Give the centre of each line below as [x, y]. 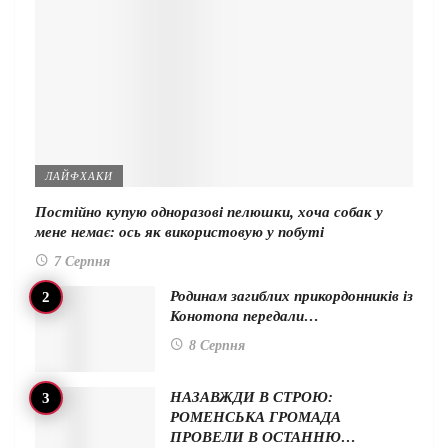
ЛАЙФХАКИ [79, 176]
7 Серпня [82, 262]
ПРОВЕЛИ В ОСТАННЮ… [263, 436]
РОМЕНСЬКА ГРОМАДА [255, 416]
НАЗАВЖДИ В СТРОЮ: [251, 396]
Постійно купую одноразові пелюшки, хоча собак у [209, 212]
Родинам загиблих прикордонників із [291, 296]
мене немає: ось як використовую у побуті [179, 232]
